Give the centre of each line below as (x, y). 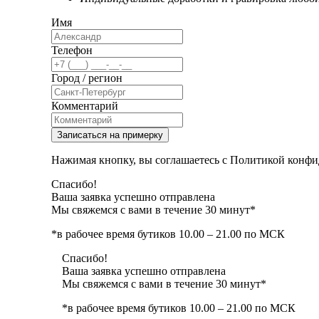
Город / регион (87, 78)
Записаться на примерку (110, 135)
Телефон (72, 50)
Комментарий (85, 105)
